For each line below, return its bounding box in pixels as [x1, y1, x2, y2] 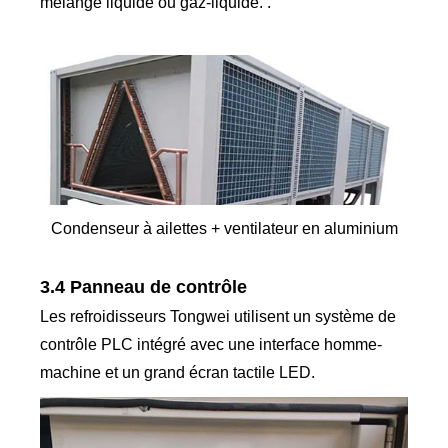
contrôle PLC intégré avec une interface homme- [40, 335, 383, 353]
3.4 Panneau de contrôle [40, 276, 248, 297]
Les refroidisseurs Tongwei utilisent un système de [40, 307, 397, 325]
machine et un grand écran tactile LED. [40, 363, 316, 381]
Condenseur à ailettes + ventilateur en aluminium [50, 219, 398, 237]
